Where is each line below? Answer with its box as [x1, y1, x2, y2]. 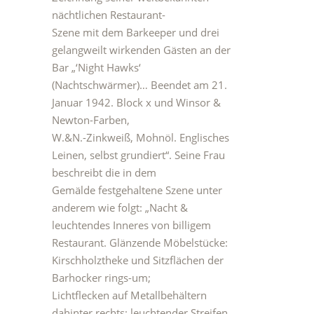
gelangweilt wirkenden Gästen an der [52, 43, 231, 57]
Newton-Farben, [52, 113, 130, 127]
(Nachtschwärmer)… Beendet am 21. [52, 78, 227, 92]
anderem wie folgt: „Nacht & [52, 200, 188, 214]
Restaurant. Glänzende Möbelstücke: [52, 235, 228, 250]
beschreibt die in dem [52, 165, 156, 179]
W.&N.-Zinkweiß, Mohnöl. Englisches [52, 130, 229, 144]
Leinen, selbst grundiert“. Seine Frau [52, 148, 225, 162]
